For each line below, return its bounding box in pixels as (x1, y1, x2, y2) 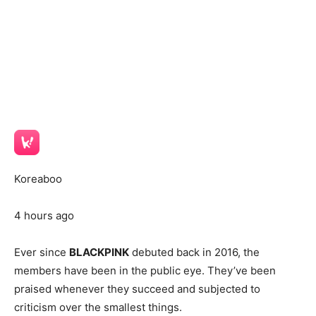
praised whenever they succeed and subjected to (14, 282, 260, 296)
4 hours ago (14, 209, 74, 223)
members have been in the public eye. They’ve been (14, 264, 276, 278)
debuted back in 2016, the (129, 245, 260, 260)
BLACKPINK (69, 245, 129, 260)
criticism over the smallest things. (14, 300, 182, 315)
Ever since (14, 245, 69, 260)
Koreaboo (14, 172, 62, 186)
